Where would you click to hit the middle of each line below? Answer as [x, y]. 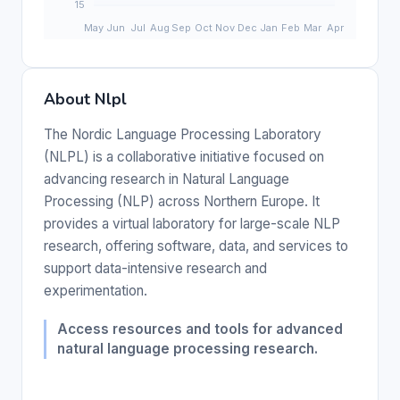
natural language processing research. [187, 348]
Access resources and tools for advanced [200, 329]
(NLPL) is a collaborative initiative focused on [184, 156]
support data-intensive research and [155, 268]
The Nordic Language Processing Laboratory [183, 134]
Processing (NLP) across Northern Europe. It [182, 201]
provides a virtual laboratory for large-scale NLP [192, 223]
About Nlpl [85, 99]
